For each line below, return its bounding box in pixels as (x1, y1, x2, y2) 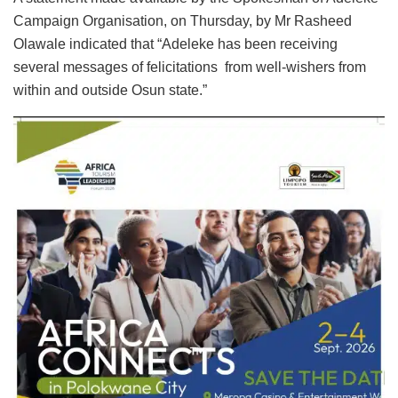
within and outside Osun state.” (13, 82, 207, 98)
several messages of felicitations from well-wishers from (13, 59, 366, 75)
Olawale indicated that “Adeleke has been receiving (13, 36, 338, 52)
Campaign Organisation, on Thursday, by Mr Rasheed (13, 12, 352, 28)
